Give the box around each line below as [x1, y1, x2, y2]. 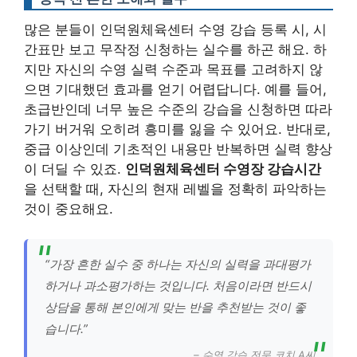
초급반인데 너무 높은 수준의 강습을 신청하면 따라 [24, 100, 332, 117]
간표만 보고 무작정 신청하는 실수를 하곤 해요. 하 [24, 41, 327, 57]
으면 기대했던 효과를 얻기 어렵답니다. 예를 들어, [24, 80, 327, 97]
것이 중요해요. [24, 200, 113, 217]
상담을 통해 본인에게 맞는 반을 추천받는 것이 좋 [45, 300, 306, 315]
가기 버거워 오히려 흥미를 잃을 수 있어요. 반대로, [24, 120, 331, 137]
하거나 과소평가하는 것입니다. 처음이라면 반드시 [45, 278, 312, 293]
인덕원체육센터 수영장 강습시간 [125, 160, 321, 177]
